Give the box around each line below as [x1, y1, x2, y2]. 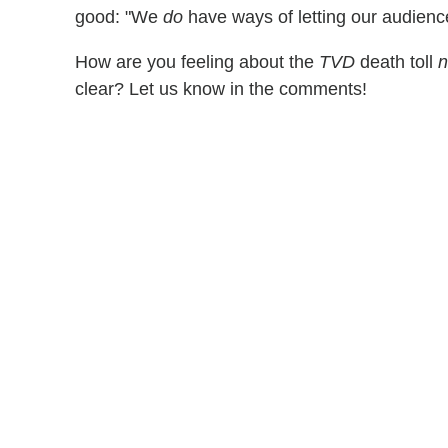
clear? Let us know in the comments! [75, 78, 367, 99]
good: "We [75, 6, 163, 27]
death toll [355, 51, 438, 72]
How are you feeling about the [75, 51, 319, 72]
